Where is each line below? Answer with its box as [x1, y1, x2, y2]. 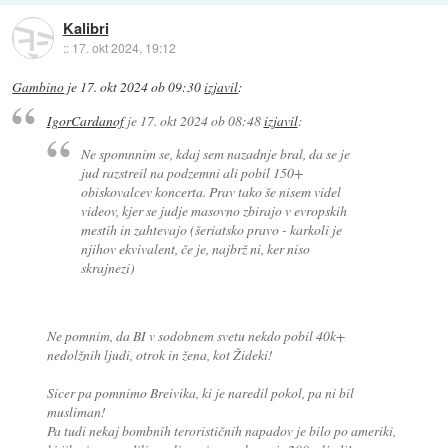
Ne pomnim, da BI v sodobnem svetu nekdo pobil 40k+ [46, 325, 345, 345]
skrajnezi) [81, 257, 136, 277]
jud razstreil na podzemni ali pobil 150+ [81, 162, 304, 182]
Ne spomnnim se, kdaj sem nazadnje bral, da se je [81, 143, 351, 163]
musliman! [46, 401, 106, 421]
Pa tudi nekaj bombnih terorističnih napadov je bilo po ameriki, [46, 420, 396, 440]
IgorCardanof [46, 110, 124, 130]
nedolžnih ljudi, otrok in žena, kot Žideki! [46, 344, 273, 364]
